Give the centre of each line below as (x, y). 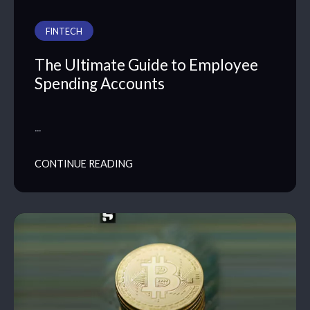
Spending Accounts (100, 84)
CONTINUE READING (84, 164)
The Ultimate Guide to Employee (146, 65)
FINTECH (64, 31)
